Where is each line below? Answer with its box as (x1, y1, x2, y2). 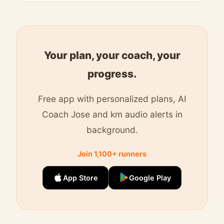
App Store (63, 173, 98, 182)
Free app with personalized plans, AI (37, 93, 186, 104)
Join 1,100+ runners (77, 149, 146, 158)
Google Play (129, 173, 171, 182)
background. (86, 124, 138, 135)
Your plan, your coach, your (43, 48, 180, 61)
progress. (87, 67, 136, 80)
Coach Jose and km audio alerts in (41, 108, 182, 119)
